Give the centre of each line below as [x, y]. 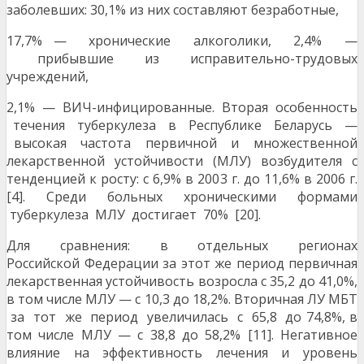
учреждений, [48, 77]
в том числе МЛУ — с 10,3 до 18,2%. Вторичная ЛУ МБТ [182, 299]
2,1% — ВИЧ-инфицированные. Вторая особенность [182, 108]
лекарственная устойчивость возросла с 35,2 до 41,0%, [182, 282]
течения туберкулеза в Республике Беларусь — [182, 126]
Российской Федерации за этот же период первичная [182, 264]
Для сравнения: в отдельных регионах [182, 246]
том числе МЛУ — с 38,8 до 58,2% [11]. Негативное [182, 335]
